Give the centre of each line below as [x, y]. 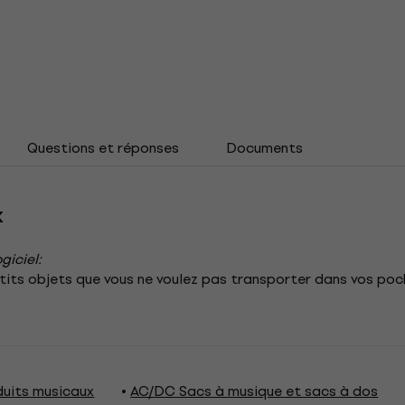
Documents [264, 147]
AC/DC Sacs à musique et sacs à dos [254, 391]
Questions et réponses [103, 147]
